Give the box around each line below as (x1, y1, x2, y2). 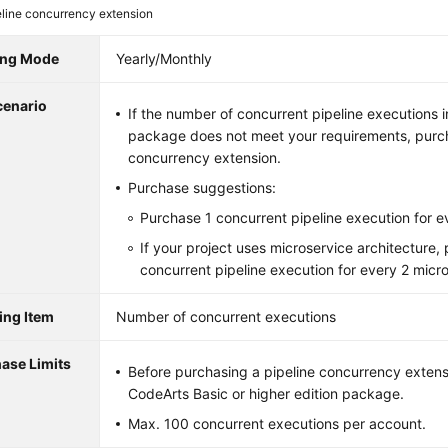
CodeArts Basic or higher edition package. (128, 385, 405, 402)
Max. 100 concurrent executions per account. (128, 415, 427, 432)
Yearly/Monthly (116, 50, 213, 67)
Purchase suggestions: (128, 179, 277, 196)
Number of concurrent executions (116, 308, 337, 325)
